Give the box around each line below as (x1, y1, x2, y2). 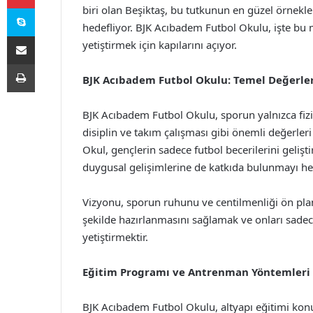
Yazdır (34, 58, 61, 69)
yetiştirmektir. (82, 230, 148, 244)
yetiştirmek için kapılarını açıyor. (82, 38, 237, 52)
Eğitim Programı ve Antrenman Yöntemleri (82, 265, 310, 279)
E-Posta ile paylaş (34, 30, 61, 41)
